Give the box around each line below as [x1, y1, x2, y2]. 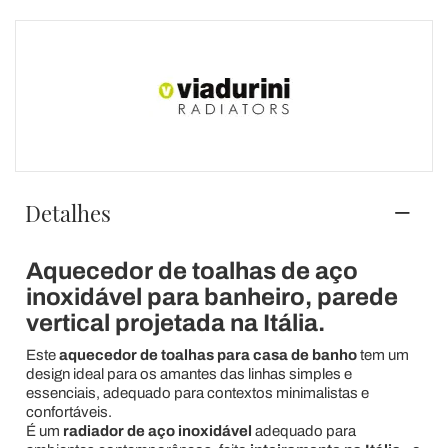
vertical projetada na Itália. [25, 309, 325, 336]
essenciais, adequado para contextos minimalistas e [25, 384, 369, 401]
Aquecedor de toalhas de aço [25, 257, 358, 284]
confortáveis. [25, 403, 112, 420]
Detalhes [25, 197, 111, 228]
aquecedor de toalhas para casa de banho [58, 346, 357, 363]
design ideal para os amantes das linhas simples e [25, 365, 352, 382]
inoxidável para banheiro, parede [25, 283, 398, 310]
